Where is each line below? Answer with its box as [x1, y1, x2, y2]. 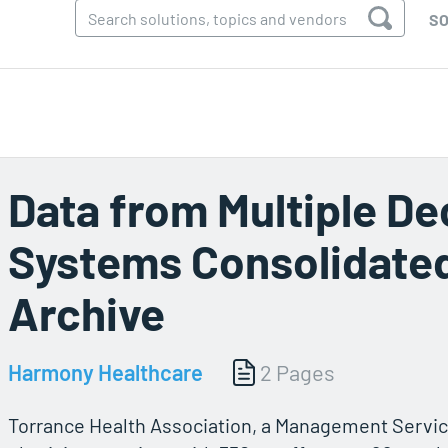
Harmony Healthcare [8, 358, 203, 385]
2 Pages [260, 358, 335, 385]
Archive [8, 284, 165, 340]
